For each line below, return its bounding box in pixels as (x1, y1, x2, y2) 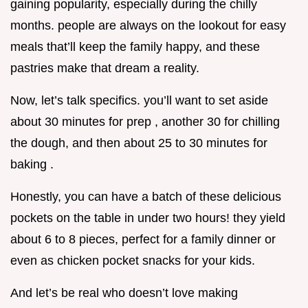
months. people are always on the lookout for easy (10, 19, 286, 33)
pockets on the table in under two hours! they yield (10, 211, 285, 225)
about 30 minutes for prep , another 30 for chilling (10, 115, 280, 129)
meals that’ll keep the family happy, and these (10, 40, 260, 54)
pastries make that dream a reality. (10, 61, 199, 76)
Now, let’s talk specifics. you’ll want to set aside (10, 93, 268, 108)
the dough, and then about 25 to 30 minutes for (10, 136, 267, 151)
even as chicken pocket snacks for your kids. (10, 254, 255, 268)
